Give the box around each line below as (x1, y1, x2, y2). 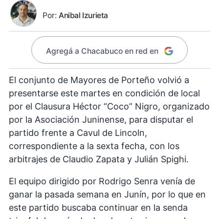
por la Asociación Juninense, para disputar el (9, 114, 193, 125)
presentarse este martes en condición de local (9, 88, 200, 99)
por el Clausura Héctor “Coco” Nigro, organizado (9, 101, 210, 112)
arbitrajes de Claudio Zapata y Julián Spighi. (9, 154, 189, 165)
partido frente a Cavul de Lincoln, (9, 128, 147, 138)
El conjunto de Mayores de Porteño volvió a (9, 75, 189, 86)
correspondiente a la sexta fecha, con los (9, 141, 179, 152)
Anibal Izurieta (59, 10, 109, 20)
